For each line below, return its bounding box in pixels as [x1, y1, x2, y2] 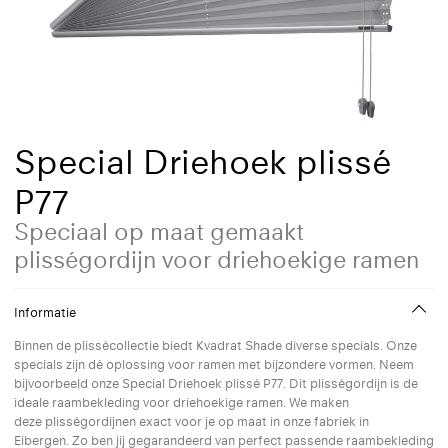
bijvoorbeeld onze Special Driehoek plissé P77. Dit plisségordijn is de [14, 376, 418, 391]
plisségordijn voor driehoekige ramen [14, 246, 419, 273]
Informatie [14, 305, 76, 320]
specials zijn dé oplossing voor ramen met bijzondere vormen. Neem [14, 357, 414, 372]
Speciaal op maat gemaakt [14, 218, 304, 245]
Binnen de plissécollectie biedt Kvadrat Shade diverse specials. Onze [14, 338, 417, 353]
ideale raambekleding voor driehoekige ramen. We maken [14, 395, 349, 410]
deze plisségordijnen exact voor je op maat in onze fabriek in [14, 414, 369, 429]
